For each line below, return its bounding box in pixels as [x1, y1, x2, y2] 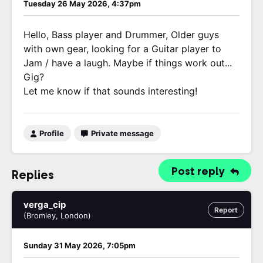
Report [214, 205, 238, 214]
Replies [12, 168, 54, 181]
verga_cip [23, 199, 66, 210]
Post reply [171, 166, 227, 177]
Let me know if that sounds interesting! [23, 85, 197, 97]
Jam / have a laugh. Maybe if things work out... [23, 57, 232, 69]
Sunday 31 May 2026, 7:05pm [23, 241, 136, 250]
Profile [38, 129, 64, 138]
